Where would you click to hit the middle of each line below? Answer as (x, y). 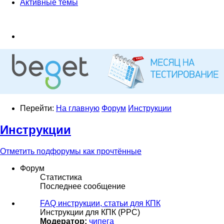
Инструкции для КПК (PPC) (90, 212)
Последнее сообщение (83, 186)
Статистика (61, 177)
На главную (78, 108)
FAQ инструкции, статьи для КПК (100, 203)
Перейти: (38, 108)
